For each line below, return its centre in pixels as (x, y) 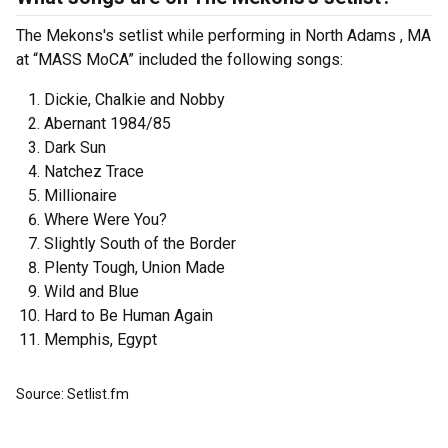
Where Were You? (105, 219)
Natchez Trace (94, 171)
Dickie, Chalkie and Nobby (134, 99)
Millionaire (80, 195)
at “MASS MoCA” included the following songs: (179, 59)
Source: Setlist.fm (72, 394)
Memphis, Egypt (100, 339)
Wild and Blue (91, 291)
